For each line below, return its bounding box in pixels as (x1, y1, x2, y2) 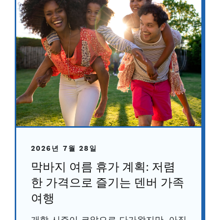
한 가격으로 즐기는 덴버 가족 (31, 178, 184, 190)
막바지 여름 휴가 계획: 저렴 (31, 162, 175, 174)
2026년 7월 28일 (31, 144, 98, 154)
